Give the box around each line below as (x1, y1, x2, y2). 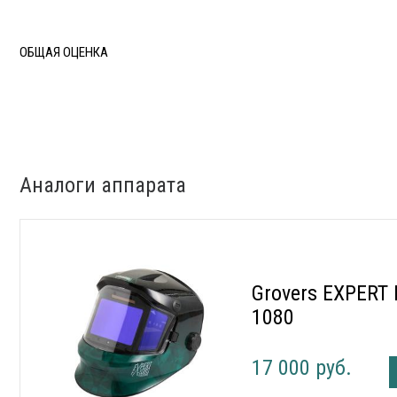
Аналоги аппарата (19, 173, 186, 198)
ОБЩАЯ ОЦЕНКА (19, 43, 108, 60)
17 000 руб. (252, 355, 353, 381)
